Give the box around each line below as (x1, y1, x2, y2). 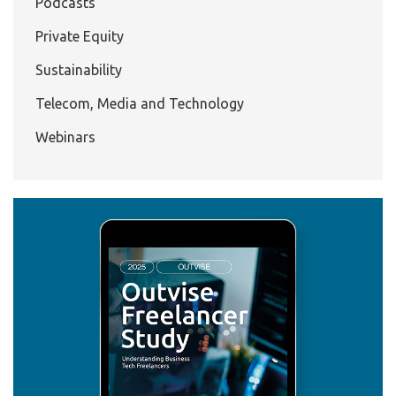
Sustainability (35, 61, 122, 78)
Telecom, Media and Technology (35, 95, 244, 111)
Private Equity (35, 27, 124, 44)
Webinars (35, 128, 95, 145)
